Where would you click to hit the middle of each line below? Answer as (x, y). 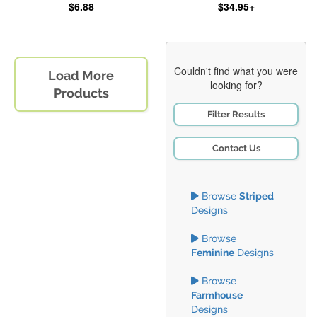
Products (81, 93)
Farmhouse (217, 295)
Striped (257, 196)
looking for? (236, 85)
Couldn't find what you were (236, 71)
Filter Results (236, 114)
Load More (81, 75)
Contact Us (236, 148)
